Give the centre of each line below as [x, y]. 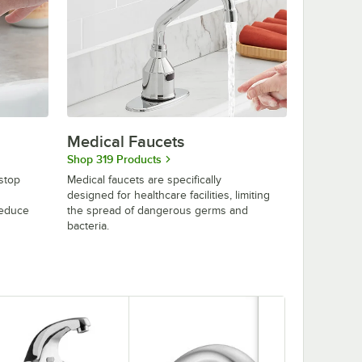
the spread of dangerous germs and [158, 210]
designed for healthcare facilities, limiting [168, 195]
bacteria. [88, 225]
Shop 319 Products [114, 159]
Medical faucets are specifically [144, 179]
